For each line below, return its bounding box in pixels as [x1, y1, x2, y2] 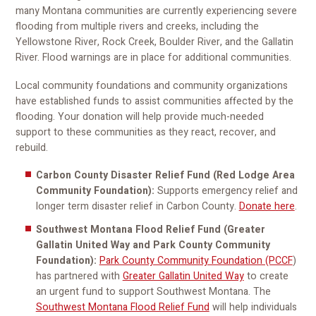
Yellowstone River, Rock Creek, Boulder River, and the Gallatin [16, 34, 294, 49]
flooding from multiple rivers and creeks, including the [16, 18, 260, 34]
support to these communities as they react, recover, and [16, 124, 276, 140]
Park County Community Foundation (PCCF [99, 253, 293, 268]
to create [243, 268, 288, 284]
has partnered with [35, 268, 123, 284]
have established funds [16, 93, 120, 109]
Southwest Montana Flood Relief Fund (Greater [35, 221, 265, 237]
